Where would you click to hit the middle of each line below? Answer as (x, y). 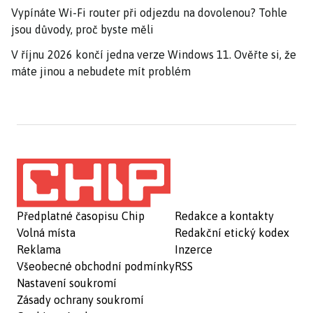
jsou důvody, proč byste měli (82, 29)
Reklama (39, 249)
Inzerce (194, 249)
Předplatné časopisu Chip (81, 216)
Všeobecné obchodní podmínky (96, 266)
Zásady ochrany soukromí (80, 299)
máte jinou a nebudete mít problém (101, 71)
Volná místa (46, 232)
